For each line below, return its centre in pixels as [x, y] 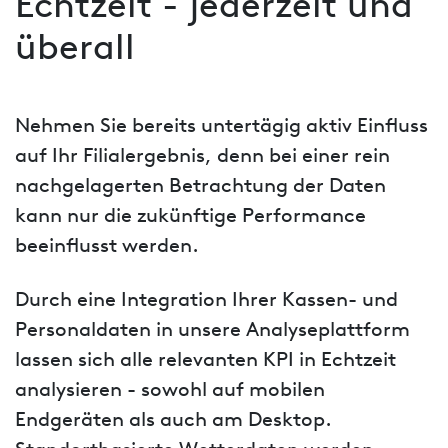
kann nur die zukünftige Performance [190, 216]
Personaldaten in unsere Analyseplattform [212, 330]
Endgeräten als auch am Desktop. [173, 420]
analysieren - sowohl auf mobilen [170, 390]
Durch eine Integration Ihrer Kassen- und [206, 300]
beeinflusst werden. [107, 246]
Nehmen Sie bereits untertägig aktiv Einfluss [221, 126]
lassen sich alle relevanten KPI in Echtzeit [205, 360]
